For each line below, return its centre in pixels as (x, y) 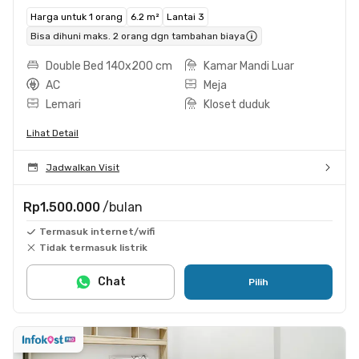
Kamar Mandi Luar (249, 66)
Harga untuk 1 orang (77, 16)
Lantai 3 (186, 16)
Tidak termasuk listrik (93, 247)
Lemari (63, 104)
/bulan (123, 207)
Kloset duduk (237, 104)
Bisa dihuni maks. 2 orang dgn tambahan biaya (138, 36)
